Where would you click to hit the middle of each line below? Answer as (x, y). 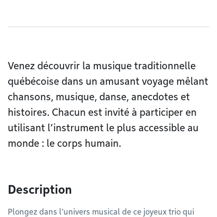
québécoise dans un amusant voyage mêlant (108, 81)
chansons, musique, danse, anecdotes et (99, 97)
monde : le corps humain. (64, 143)
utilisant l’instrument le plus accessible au (103, 128)
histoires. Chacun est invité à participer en (102, 112)
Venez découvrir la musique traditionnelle (102, 66)
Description (40, 190)
